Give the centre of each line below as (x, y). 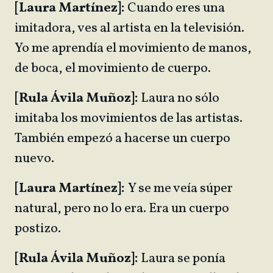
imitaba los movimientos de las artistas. (129, 119)
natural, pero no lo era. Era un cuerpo (122, 209)
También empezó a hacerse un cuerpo (122, 139)
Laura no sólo (179, 98)
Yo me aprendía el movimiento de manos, (133, 48)
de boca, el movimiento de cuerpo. (113, 69)
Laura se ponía (182, 259)
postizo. (39, 229)
